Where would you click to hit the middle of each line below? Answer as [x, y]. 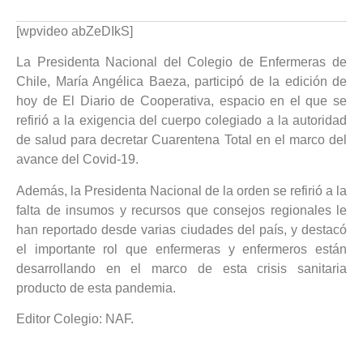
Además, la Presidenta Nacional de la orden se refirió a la [181, 190]
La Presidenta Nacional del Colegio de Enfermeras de [181, 62]
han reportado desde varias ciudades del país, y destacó [181, 229]
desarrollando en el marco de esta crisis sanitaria [181, 268]
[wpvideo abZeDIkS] [75, 31]
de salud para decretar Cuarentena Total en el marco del [181, 140]
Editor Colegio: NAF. [75, 318]
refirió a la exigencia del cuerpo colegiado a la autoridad [181, 121]
